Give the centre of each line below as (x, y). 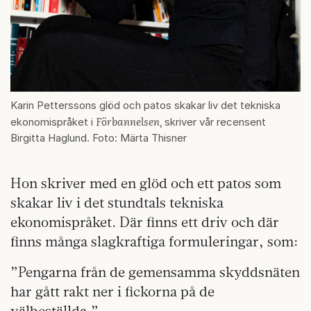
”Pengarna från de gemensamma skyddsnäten (155, 272)
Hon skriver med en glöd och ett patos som (146, 183)
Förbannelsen (128, 121)
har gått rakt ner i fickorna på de (112, 292)
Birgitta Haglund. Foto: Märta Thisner (99, 138)
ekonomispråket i (53, 122)
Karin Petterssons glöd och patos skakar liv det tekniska (145, 106)
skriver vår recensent (215, 122)
